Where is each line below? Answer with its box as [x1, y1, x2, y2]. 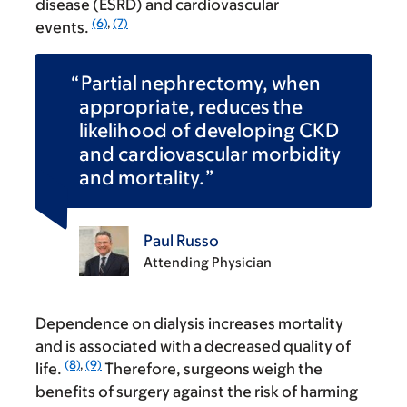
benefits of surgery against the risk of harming [35, 382, 358, 402]
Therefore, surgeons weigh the [102, 360, 323, 379]
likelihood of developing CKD [79, 119, 339, 143]
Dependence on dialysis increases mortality [35, 314, 343, 333]
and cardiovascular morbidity [79, 143, 341, 166]
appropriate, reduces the [79, 95, 303, 119]
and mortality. [79, 166, 204, 190]
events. [35, 18, 92, 37]
